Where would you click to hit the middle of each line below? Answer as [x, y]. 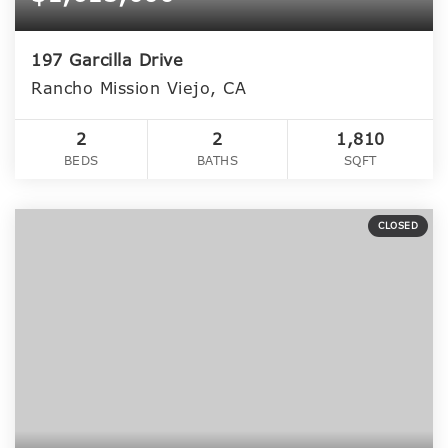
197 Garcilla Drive [107, 60]
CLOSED [398, 225]
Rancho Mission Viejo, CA [138, 88]
